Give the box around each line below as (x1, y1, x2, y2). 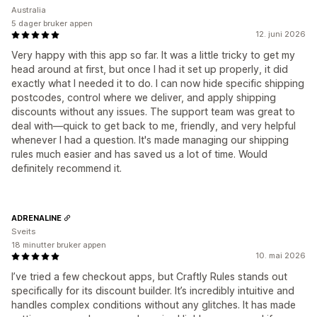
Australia (11, 5, 46, 16)
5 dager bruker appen (11, 18, 93, 29)
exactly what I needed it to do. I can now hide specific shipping (11, 77, 304, 90)
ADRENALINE (11, 212, 62, 223)
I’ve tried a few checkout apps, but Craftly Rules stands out (11, 270, 287, 283)
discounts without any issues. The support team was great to (11, 105, 295, 118)
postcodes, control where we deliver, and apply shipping (11, 91, 276, 104)
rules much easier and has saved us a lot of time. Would (11, 148, 267, 161)
